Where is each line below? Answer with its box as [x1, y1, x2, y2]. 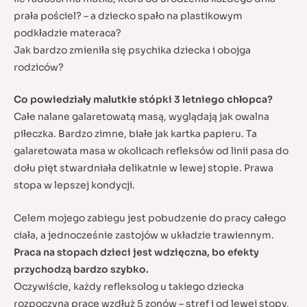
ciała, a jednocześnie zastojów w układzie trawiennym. [14, 228, 274, 241]
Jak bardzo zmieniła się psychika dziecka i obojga [14, 43, 251, 56]
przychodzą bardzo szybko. [14, 262, 149, 275]
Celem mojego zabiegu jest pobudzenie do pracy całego [14, 211, 286, 224]
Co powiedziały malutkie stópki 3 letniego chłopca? [14, 93, 273, 106]
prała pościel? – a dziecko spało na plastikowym [14, 9, 243, 22]
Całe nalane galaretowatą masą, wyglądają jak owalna [14, 110, 269, 123]
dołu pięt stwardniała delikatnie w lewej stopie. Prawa [14, 162, 273, 175]
